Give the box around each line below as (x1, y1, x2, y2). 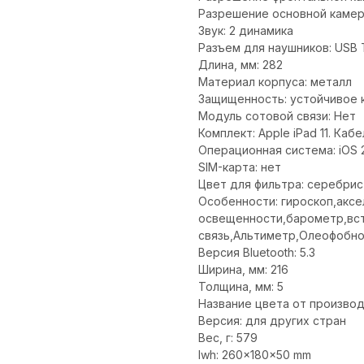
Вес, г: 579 (198, 330, 258, 344)
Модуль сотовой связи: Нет (198, 108, 356, 123)
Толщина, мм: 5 (198, 279, 284, 293)
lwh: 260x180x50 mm (198, 347, 311, 362)
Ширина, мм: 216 (198, 262, 288, 276)
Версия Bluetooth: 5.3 (198, 245, 315, 259)
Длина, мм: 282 (198, 57, 283, 71)
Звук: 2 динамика (198, 23, 293, 37)
